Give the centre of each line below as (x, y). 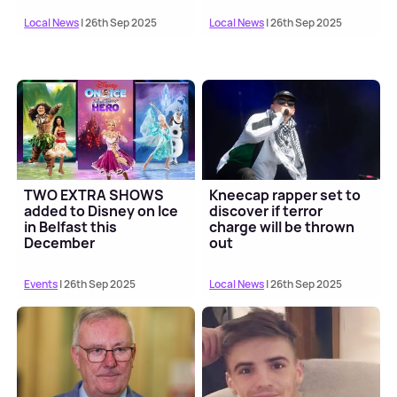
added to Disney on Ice (101, 211)
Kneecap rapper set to (285, 195)
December (60, 243)
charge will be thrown (282, 227)
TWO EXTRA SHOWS (94, 195)
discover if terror (266, 211)
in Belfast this (71, 227)
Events (41, 284)
